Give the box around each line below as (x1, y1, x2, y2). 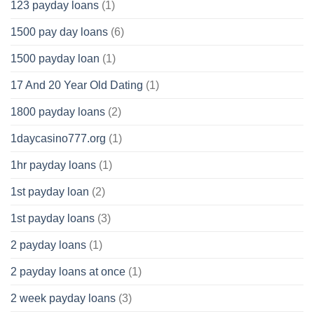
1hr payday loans (11, 159, 96, 172)
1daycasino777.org (11, 132, 106, 145)
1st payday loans (11, 212, 95, 225)
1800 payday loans (11, 106, 105, 118)
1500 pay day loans (11, 26, 108, 39)
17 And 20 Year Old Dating (11, 79, 143, 92)
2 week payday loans (11, 292, 116, 305)
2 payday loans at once (11, 266, 125, 278)
